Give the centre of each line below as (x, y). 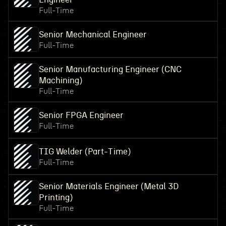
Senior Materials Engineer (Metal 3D (108, 186)
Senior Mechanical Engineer (93, 35)
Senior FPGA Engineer (81, 115)
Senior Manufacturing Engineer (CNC (110, 69)
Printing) (55, 197)
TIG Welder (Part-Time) (84, 152)
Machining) (60, 80)
